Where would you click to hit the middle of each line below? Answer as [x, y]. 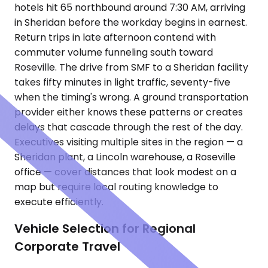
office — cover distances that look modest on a [125, 172]
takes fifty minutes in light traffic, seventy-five [122, 83]
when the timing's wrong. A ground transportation [131, 98]
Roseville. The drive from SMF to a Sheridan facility [131, 68]
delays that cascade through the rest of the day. [129, 127]
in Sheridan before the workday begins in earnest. [131, 23]
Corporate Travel [67, 246]
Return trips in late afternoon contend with [115, 38]
